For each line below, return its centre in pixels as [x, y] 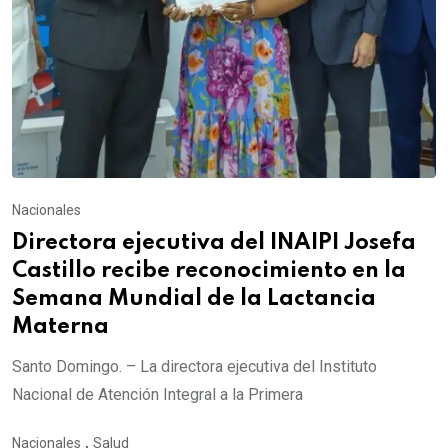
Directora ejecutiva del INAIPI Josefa [214, 242]
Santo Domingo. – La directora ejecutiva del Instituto [194, 366]
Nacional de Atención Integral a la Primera [157, 394]
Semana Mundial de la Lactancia [194, 298]
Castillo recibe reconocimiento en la [209, 270]
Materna [60, 326]
